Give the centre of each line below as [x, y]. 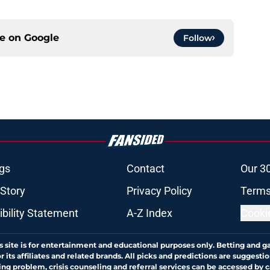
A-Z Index [149, 213]
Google [42, 38]
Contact [145, 169]
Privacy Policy [159, 191]
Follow [198, 38]
